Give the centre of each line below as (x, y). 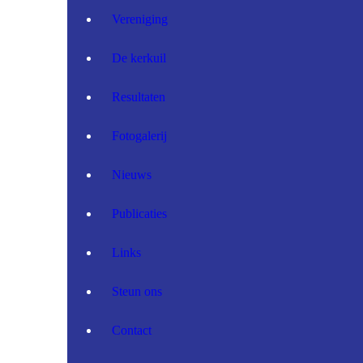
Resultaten (139, 97)
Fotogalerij (139, 136)
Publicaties (139, 214)
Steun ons (137, 292)
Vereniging (140, 19)
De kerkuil (139, 58)
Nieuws (132, 175)
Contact (132, 331)
